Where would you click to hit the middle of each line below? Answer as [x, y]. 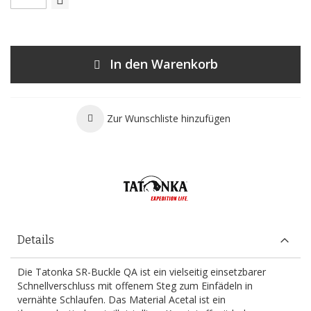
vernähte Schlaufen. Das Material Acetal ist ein [121, 300]
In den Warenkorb [163, 64]
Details [36, 240]
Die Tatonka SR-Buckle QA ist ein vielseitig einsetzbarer [142, 272]
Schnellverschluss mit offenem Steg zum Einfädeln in [135, 286]
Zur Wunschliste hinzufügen [168, 118]
